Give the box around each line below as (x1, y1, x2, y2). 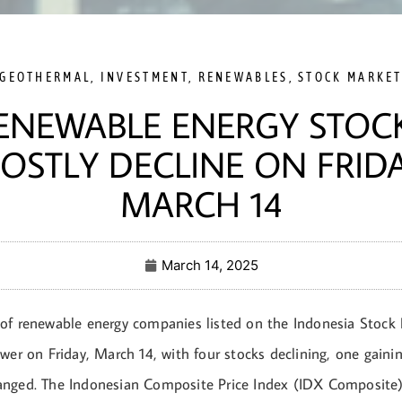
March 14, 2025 (161, 257, 258, 274)
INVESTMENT (100, 70, 188, 84)
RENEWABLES (197, 70, 289, 84)
